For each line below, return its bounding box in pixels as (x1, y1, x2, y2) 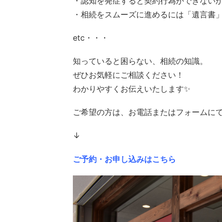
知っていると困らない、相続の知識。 (73, 56, 208, 66)
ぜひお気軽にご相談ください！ (73, 70, 184, 80)
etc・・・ (73, 32, 109, 43)
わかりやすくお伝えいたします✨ (73, 84, 190, 94)
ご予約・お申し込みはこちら (73, 154, 176, 164)
